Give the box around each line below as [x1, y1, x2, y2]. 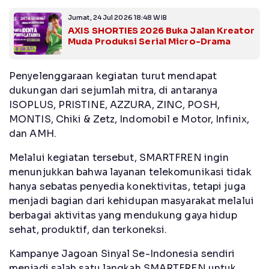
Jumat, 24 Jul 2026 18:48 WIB [68, 13, 167, 22]
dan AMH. [9, 127, 56, 140]
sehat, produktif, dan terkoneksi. [9, 223, 168, 236]
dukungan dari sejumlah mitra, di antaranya [9, 83, 218, 97]
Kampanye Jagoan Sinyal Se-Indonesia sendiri [9, 247, 235, 260]
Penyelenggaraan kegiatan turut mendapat [9, 69, 217, 82]
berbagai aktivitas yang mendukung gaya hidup [9, 208, 238, 222]
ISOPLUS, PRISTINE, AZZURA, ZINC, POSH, [9, 98, 220, 111]
